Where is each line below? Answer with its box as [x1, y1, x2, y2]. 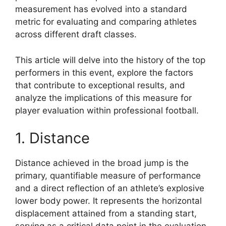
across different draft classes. [15, 29, 137, 40]
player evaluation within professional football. [15, 105, 199, 116]
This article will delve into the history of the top [15, 54, 205, 65]
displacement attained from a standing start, [15, 208, 197, 219]
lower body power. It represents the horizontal [15, 196, 202, 206]
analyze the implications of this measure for [15, 92, 192, 103]
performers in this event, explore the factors [15, 67, 193, 78]
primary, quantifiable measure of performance [15, 171, 201, 181]
